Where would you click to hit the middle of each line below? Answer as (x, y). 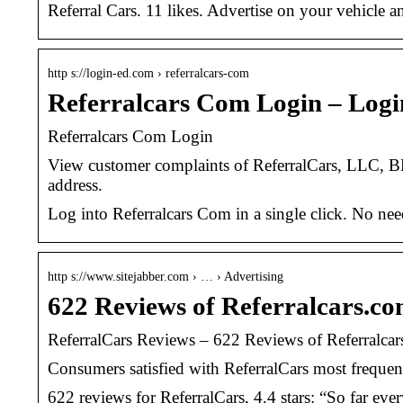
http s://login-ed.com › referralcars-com (148, 73)
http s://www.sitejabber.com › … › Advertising (166, 276)
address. (75, 184)
